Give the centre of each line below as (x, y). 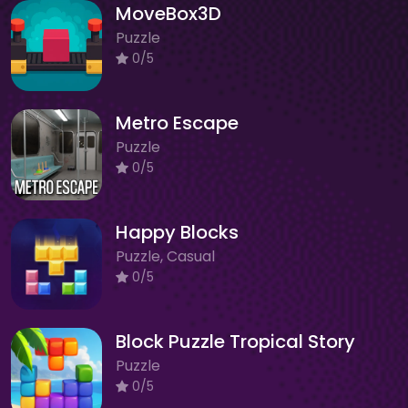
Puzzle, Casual (165, 256)
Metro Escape (177, 122)
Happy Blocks (177, 232)
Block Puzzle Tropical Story (235, 341)
